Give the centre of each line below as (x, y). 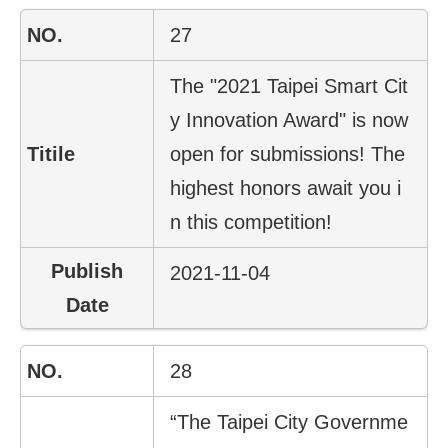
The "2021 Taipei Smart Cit (289, 85)
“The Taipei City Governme (289, 421)
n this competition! (251, 221)
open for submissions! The (288, 153)
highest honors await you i (286, 187)
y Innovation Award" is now (289, 119)
